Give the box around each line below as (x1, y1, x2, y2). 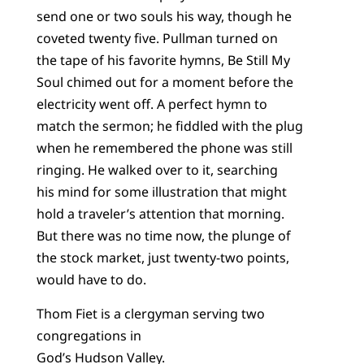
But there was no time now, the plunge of (36, 227, 291, 245)
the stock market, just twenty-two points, (36, 249, 289, 267)
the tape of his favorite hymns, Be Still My (36, 51, 290, 70)
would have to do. (36, 271, 146, 289)
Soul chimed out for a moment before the (36, 73, 293, 92)
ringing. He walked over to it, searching (36, 161, 278, 180)
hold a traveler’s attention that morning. (36, 205, 284, 223)
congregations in (36, 326, 141, 344)
